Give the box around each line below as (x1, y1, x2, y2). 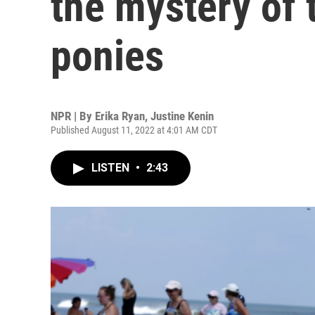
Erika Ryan (95, 109, 145, 123)
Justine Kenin (150, 109, 214, 123)
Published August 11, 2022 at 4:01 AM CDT (51, 124, 217, 136)
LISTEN (91, 161, 132, 174)
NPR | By (51, 109, 95, 123)
